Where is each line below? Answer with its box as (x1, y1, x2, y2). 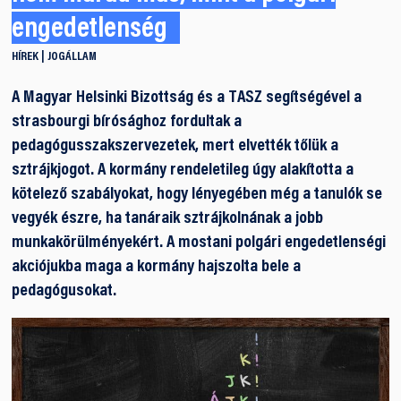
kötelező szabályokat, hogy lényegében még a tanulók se (12, 186, 383, 204)
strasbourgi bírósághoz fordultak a (12, 114, 243, 132)
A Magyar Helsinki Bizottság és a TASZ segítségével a (12, 90, 363, 107)
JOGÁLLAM (47, 51, 98, 64)
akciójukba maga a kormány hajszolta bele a (12, 259, 302, 277)
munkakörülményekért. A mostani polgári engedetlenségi (12, 235, 387, 252)
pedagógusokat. (12, 283, 117, 301)
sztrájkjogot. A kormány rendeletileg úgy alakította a (12, 162, 354, 180)
